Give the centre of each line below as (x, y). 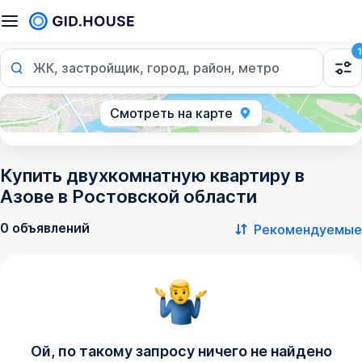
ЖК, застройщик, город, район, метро (156, 68)
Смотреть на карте (171, 113)
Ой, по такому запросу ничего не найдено (181, 351)
